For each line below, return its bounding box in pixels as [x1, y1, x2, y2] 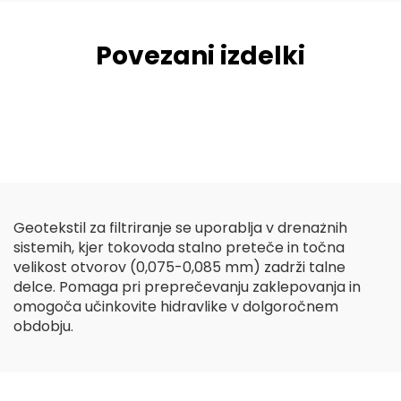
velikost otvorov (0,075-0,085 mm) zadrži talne [13, 257, 346, 277]
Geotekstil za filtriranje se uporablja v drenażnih [13, 218, 347, 238]
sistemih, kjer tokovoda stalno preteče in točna [13, 237, 345, 258]
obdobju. [13, 316, 73, 337]
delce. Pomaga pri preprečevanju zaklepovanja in [13, 277, 361, 297]
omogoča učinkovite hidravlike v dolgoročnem [13, 296, 338, 317]
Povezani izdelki [96, 38, 305, 73]
